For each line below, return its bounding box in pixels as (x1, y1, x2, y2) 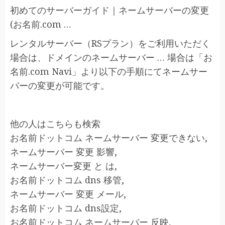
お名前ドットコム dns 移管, (10, 174, 124, 186)
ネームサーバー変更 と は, (10, 160, 117, 172)
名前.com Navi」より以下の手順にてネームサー (10, 65, 207, 77)
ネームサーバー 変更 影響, (10, 146, 117, 158)
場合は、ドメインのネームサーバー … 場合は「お (10, 51, 212, 63)
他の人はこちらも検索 (10, 118, 100, 130)
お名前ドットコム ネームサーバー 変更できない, (10, 132, 207, 144)
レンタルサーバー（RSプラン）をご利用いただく (10, 37, 210, 49)
